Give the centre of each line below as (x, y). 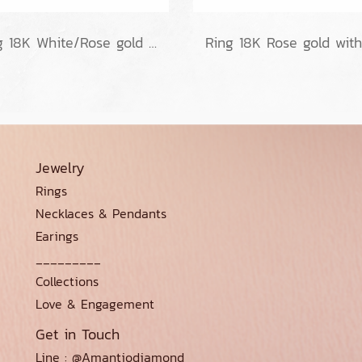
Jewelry (60, 168)
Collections (67, 282)
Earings (57, 236)
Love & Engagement (95, 304)
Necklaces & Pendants (101, 214)
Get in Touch (78, 335)
